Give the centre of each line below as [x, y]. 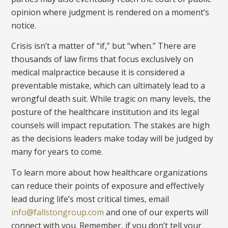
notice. [24, 25]
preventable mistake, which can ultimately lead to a [108, 86]
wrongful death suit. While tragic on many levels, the [111, 99]
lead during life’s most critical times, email [90, 199]
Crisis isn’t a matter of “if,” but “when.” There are [104, 46]
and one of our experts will [156, 212]
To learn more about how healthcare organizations [110, 172]
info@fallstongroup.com [58, 212]
